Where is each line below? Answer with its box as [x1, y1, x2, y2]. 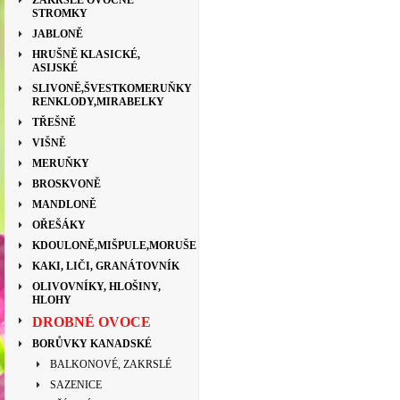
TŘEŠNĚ [32, 116, 76, 129]
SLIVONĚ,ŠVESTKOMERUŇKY [32, 82, 192, 95]
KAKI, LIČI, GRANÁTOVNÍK [32, 260, 179, 272]
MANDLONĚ [32, 198, 96, 211]
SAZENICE [50, 379, 102, 391]
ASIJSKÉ [32, 62, 78, 74]
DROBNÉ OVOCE [32, 314, 151, 329]
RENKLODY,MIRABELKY [32, 96, 164, 108]
